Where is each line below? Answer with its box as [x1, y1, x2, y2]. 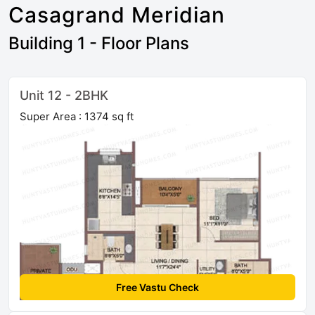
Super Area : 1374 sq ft [20, 110, 134, 124]
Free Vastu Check [116, 281, 199, 294]
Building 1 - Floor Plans [8, 33, 189, 54]
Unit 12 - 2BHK [20, 88, 108, 103]
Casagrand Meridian [8, 2, 225, 28]
